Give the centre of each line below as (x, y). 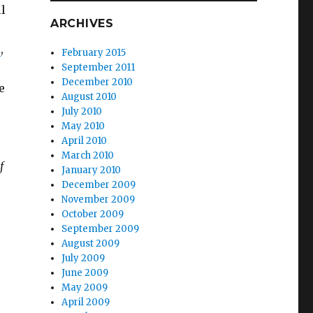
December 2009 (99, 185)
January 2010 (92, 170)
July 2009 (83, 258)
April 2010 (85, 141)
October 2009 (93, 214)
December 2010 (97, 82)
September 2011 (99, 67)
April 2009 (86, 302)
